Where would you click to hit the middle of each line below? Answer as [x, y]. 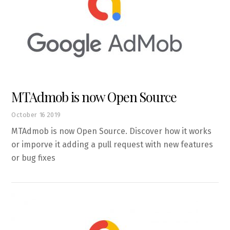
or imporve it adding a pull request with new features [112, 145]
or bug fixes [34, 158]
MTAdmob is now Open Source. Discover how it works [112, 131]
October [24, 115]
